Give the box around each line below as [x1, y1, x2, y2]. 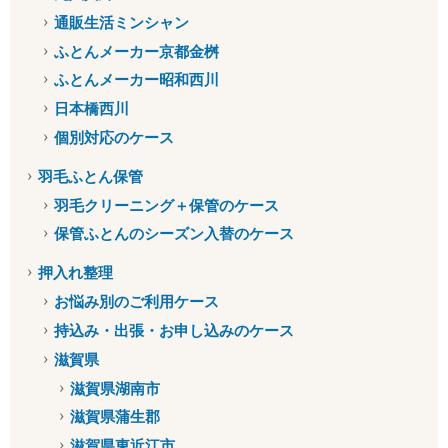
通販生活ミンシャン [54, 13, 190, 31]
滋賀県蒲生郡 [69, 408, 160, 426]
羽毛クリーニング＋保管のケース [54, 196, 280, 214]
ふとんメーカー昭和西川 [54, 71, 220, 89]
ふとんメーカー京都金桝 [54, 42, 220, 60]
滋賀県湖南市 [69, 379, 160, 397]
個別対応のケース [54, 129, 175, 147]
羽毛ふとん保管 [37, 167, 143, 185]
